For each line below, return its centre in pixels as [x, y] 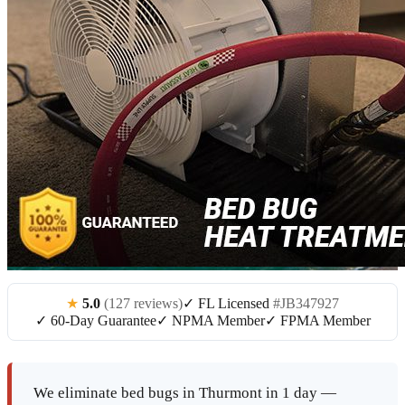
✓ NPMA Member [210, 321]
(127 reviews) [143, 304]
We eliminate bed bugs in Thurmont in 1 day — [185, 393]
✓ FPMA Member [317, 321]
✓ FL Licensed [228, 304]
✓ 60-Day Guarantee [95, 321]
